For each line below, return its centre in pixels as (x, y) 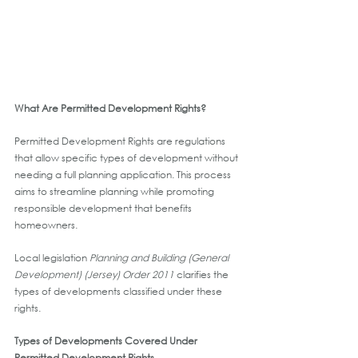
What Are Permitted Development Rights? (110, 108)
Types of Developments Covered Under (107, 340)
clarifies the (203, 274)
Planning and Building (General (160, 257)
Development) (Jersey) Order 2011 (94, 274)
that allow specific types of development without (127, 157)
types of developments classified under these (119, 291)
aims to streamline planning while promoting (115, 191)
